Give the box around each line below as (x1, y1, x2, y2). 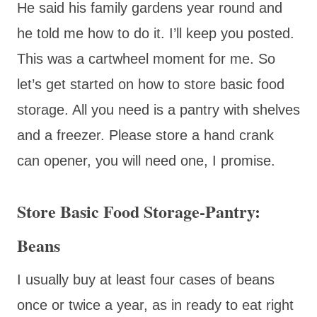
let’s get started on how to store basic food (17, 76, 284, 92)
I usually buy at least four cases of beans (17, 271, 275, 287)
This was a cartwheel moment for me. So (17, 50, 275, 67)
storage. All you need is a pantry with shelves (17, 101, 300, 117)
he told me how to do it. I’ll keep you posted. (17, 25, 294, 41)
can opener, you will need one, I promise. (17, 152, 275, 168)
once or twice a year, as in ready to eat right (17, 296, 294, 313)
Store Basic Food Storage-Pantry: (17, 198, 260, 224)
